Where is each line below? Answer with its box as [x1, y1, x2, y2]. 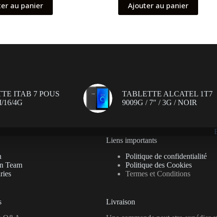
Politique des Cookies [125, 161, 192, 170]
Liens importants [106, 136, 157, 145]
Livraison [106, 198, 135, 206]
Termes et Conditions [125, 170, 190, 178]
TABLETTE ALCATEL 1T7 [122, 90, 213, 98]
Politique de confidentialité [125, 152, 207, 161]
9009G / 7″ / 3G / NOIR [122, 98, 197, 107]
